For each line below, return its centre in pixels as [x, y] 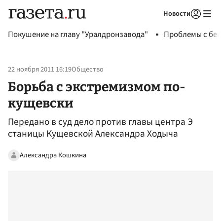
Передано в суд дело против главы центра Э [100, 122]
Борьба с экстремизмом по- [97, 87]
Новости [177, 14]
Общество [88, 70]
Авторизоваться [155, 26]
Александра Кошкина [53, 155]
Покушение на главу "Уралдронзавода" [78, 35]
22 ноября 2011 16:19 [40, 70]
